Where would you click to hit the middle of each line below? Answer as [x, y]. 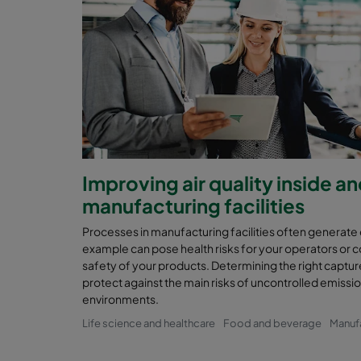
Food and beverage [272, 323]
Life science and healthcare [149, 323]
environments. [120, 299]
